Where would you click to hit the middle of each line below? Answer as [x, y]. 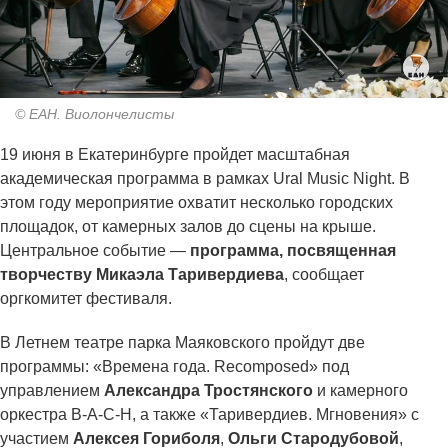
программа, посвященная [291, 251]
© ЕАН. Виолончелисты [94, 114]
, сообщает [324, 275]
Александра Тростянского [208, 391]
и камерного [360, 391]
